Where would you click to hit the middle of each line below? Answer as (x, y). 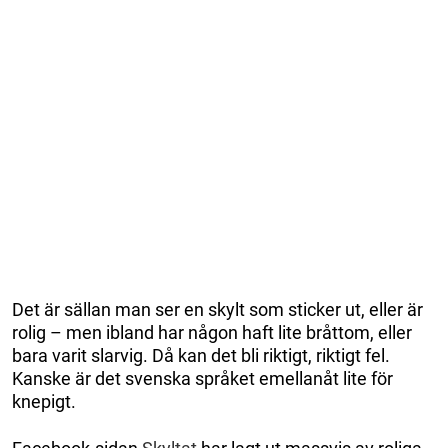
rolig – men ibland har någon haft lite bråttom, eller (212, 332)
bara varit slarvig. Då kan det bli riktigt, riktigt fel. (201, 355)
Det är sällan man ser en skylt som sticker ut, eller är (217, 309)
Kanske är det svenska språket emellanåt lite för (202, 378)
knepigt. (44, 401)
